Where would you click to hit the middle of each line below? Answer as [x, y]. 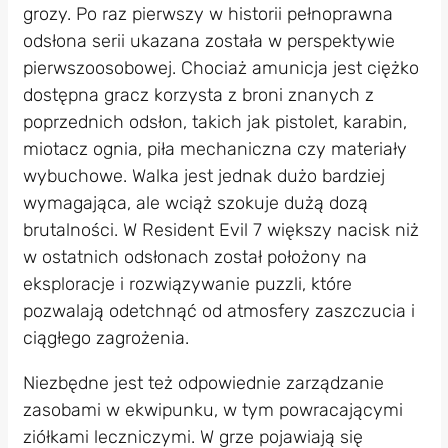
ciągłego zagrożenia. [108, 338]
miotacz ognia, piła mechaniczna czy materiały [214, 149]
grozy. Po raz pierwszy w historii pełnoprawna [207, 14]
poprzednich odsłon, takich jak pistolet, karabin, [214, 122]
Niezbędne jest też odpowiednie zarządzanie [203, 383]
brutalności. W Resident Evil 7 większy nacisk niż [220, 230]
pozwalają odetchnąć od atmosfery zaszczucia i [218, 311]
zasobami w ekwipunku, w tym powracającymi [212, 410]
